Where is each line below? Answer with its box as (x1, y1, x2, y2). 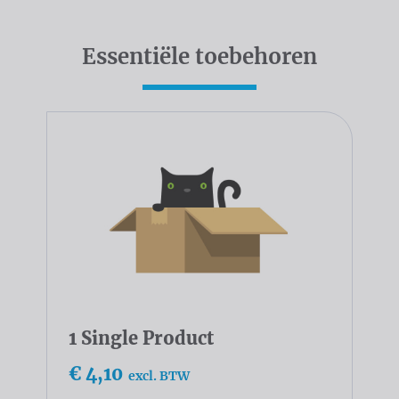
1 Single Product (69, 327, 214, 350)
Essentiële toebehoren (82, 42, 317, 70)
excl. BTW (128, 368, 190, 385)
